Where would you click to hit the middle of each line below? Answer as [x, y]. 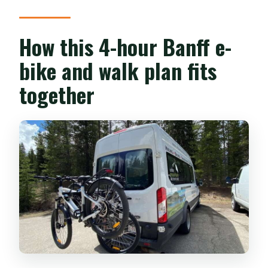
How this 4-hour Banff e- [126, 47]
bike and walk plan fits [118, 71]
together [57, 95]
